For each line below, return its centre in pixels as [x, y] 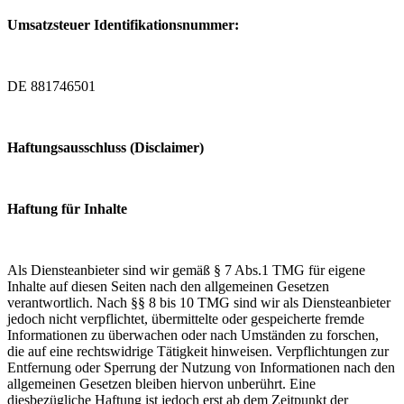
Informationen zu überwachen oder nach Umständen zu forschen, [193, 335]
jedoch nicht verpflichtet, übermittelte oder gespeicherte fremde [186, 318]
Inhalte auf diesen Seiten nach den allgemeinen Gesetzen [168, 286]
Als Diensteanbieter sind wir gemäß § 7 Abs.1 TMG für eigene [186, 270]
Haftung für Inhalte [67, 208]
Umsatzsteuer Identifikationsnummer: [123, 24]
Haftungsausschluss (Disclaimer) [106, 147]
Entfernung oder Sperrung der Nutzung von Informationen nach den [201, 367]
